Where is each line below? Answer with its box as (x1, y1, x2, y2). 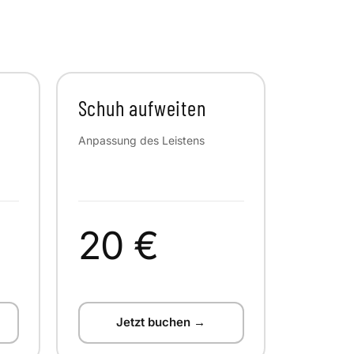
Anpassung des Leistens (77, 133, 205, 147)
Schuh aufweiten (77, 95, 206, 120)
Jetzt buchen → (116, 314, 205, 330)
